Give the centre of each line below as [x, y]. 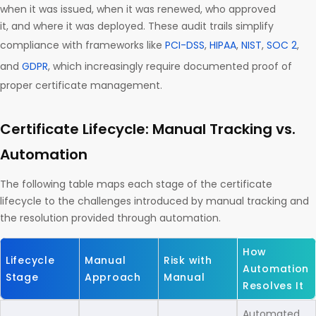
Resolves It [273, 286]
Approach [113, 278]
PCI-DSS [185, 45]
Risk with [188, 261]
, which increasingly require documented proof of [170, 67]
